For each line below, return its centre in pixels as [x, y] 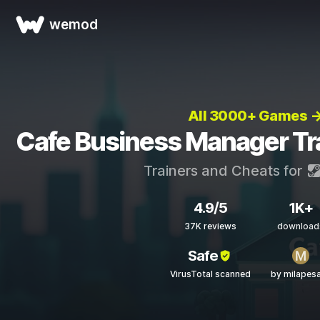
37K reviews [210, 226]
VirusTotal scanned [210, 274]
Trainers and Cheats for [224, 171]
